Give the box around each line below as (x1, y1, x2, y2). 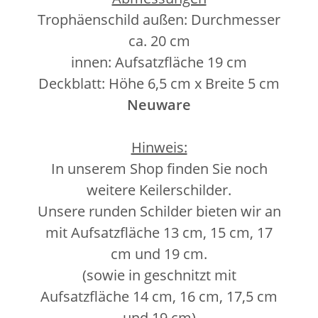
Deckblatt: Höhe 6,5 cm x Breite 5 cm (38, 73, 280, 93)
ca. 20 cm (128, 31, 190, 50)
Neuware (127, 94, 191, 114)
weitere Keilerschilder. (87, 180, 231, 199)
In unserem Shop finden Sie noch (50, 158, 268, 178)
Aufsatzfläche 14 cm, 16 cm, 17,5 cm (40, 286, 278, 306)
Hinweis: (131, 137, 187, 157)
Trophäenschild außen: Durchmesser (38, 9, 280, 29)
